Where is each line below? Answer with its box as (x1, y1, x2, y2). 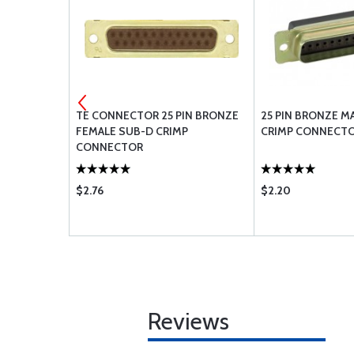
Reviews (148, 307, 229, 336)
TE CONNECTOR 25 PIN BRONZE (76, 108, 239, 122)
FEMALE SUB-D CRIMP (76, 124, 188, 138)
